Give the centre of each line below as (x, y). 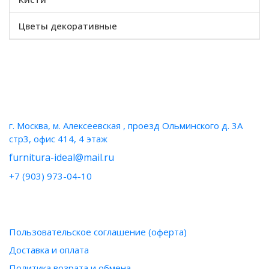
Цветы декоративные (68, 26)
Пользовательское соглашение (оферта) (98, 232)
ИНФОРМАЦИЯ (49, 207)
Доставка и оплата (49, 250)
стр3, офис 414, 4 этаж (58, 139)
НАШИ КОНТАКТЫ (57, 100)
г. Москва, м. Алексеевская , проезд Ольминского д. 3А (126, 125)
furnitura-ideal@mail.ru (62, 157)
